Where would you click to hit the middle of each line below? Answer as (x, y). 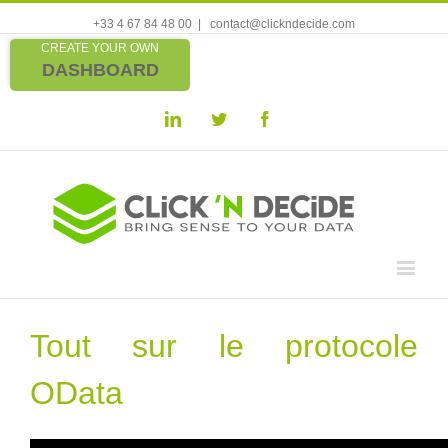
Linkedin (208, 118)
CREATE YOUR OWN (100, 48)
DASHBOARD (100, 70)
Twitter (248, 118)
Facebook (303, 118)
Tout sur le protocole (224, 345)
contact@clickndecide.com (281, 24)
